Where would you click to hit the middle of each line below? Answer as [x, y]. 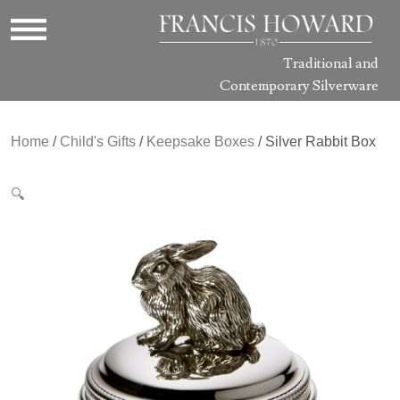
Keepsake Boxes [200, 141]
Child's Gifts [98, 141]
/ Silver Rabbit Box [315, 141]
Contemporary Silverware [299, 85]
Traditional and [331, 63]
